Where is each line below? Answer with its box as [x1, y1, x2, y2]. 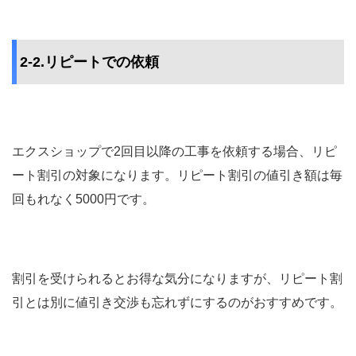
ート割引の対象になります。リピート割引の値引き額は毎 [12, 168, 342, 183]
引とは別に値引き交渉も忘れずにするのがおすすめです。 [12, 296, 342, 310]
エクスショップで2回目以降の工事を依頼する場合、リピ [12, 145, 337, 159]
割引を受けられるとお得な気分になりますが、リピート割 [12, 272, 342, 286]
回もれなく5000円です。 [12, 192, 155, 207]
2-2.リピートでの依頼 [20, 54, 159, 71]
